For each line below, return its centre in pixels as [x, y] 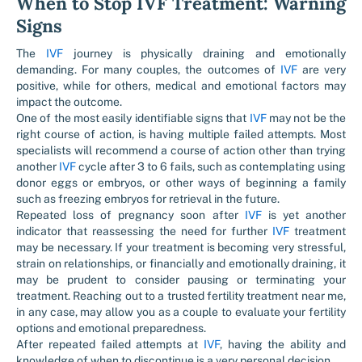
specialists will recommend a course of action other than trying [181, 150]
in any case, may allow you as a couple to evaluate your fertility [181, 312]
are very [322, 69]
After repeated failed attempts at [110, 344]
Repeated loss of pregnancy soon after [130, 215]
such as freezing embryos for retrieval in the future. [148, 199]
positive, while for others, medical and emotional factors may [181, 86]
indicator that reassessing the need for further [145, 231]
